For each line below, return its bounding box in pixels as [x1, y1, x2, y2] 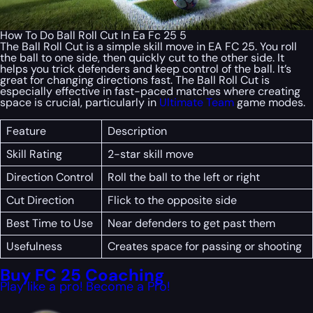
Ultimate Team [159, 95, 234, 110]
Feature [6, 124, 46, 139]
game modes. [234, 95, 305, 110]
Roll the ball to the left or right [108, 170, 260, 185]
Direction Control [6, 170, 94, 185]
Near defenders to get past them [108, 216, 275, 231]
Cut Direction [6, 193, 74, 208]
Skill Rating [6, 147, 62, 162]
